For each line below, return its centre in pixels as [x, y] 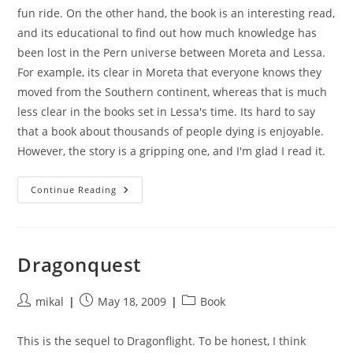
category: [206, 317]
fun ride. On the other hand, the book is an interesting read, [176, 13]
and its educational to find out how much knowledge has [167, 33]
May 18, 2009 [132, 301]
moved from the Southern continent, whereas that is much [173, 92]
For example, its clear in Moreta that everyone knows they [170, 72]
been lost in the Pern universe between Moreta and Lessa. [172, 52]
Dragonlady [150, 201]
